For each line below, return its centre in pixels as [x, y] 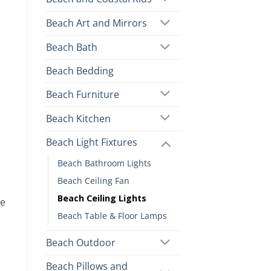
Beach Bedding [80, 70]
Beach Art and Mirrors [96, 23]
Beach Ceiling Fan [93, 181]
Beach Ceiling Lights [102, 198]
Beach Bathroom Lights [104, 163]
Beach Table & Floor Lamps [112, 216]
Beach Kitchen [78, 118]
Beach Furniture [83, 94]
